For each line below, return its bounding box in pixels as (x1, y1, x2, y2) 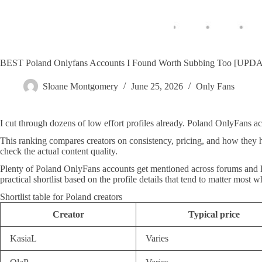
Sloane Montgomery (43, 81, 118, 92)
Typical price (188, 209, 240, 219)
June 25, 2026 (131, 81, 183, 92)
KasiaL (10, 233, 37, 243)
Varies (146, 233, 168, 243)
